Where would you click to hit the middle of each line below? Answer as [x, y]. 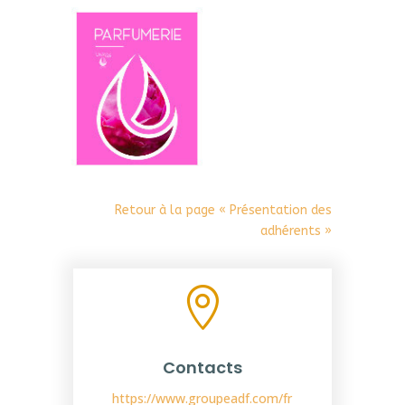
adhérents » [297, 231]
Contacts [202, 368]
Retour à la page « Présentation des [224, 211]
